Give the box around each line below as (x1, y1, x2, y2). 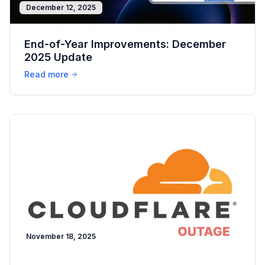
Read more (24, 69, 69, 79)
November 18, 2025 (26, 231, 96, 241)
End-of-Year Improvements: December (24, 37, 227, 50)
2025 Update (24, 50, 92, 63)
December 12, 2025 (26, 2, 96, 12)
